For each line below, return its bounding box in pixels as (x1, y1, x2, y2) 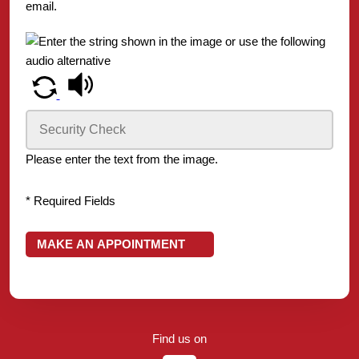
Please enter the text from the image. (26, 152, 218, 167)
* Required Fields (26, 194, 115, 208)
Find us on (152, 332, 207, 346)
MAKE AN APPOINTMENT (36, 237, 185, 252)
